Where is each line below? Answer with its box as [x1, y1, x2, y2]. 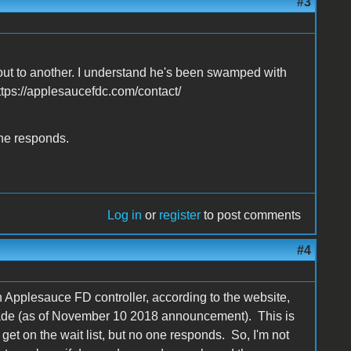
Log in [107, 208, 143, 222]
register [159, 208, 201, 222]
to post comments [201, 208, 302, 222]
